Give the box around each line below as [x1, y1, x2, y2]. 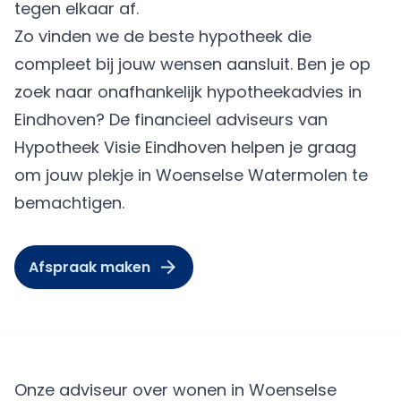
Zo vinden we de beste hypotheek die [14, 25, 311, 47]
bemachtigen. [14, 192, 124, 214]
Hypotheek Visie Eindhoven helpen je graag [14, 136, 356, 158]
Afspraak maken [29, 257, 150, 277]
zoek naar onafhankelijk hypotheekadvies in [14, 81, 362, 103]
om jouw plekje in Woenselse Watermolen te [14, 164, 368, 186]
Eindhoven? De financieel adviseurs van [14, 108, 328, 131]
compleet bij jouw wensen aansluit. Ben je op [14, 53, 371, 75]
